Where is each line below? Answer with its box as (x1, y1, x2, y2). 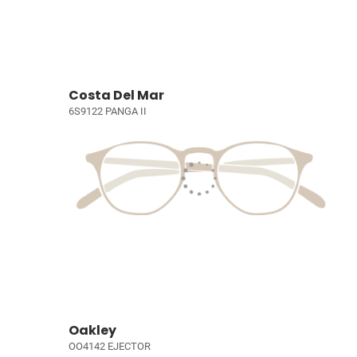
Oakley (69, 321, 116, 340)
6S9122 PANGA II (69, 104, 147, 117)
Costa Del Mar (69, 85, 164, 104)
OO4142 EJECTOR (69, 340, 151, 353)
